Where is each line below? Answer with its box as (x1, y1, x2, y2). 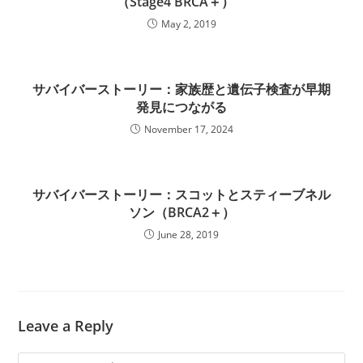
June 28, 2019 (158, 228, 219, 241)
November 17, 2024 (143, 122, 233, 136)
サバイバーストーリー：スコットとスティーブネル (32, 186, 331, 203)
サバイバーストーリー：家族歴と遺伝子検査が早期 (32, 80, 331, 98)
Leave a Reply (18, 316, 114, 335)
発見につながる (136, 98, 227, 116)
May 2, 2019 (160, 17, 216, 31)
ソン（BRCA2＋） (128, 203, 235, 221)
